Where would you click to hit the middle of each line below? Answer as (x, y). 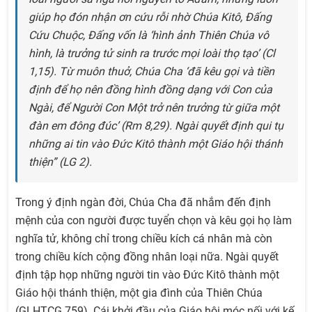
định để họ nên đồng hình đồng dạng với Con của (150, 90)
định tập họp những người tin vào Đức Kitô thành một (147, 275)
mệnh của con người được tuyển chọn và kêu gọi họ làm (154, 221)
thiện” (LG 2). (60, 162)
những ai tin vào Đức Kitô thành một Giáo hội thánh (156, 144)
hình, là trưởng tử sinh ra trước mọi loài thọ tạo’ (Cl (152, 54)
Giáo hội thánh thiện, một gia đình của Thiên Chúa (139, 293)
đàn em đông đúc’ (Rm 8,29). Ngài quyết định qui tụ (156, 126)
